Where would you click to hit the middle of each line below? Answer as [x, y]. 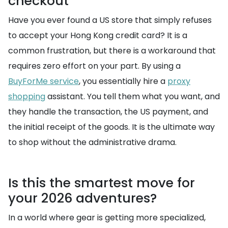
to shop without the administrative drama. [92, 142]
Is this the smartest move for [102, 183]
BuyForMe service [44, 81]
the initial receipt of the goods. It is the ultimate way [111, 127]
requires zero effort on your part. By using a [94, 66]
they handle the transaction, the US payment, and [108, 112]
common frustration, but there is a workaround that [112, 51]
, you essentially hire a [123, 81]
